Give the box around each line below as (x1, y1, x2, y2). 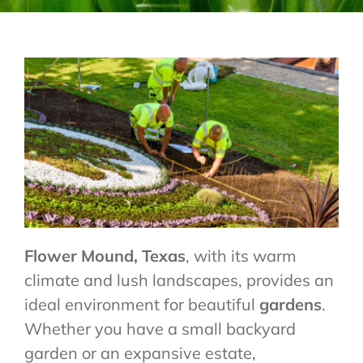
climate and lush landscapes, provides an (24, 270, 334, 291)
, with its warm (186, 246, 297, 267)
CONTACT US (17, 14, 85, 28)
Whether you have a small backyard (24, 318, 296, 340)
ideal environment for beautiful (24, 294, 259, 315)
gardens (259, 294, 322, 315)
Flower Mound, (24, 246, 142, 267)
